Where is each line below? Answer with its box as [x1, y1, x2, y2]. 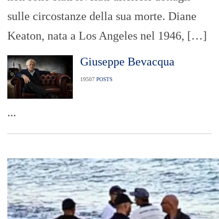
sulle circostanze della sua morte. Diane [7, 9, 197, 22]
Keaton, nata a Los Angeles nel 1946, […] [7, 29, 207, 42]
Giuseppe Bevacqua [80, 55, 175, 68]
